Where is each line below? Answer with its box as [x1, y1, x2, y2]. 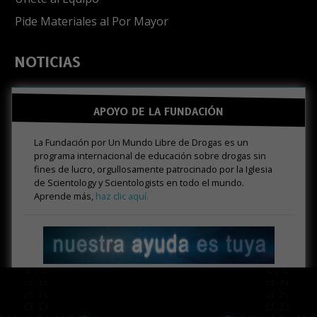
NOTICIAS [15, 53, 81, 71]
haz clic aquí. [96, 189, 149, 202]
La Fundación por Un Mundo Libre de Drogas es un [34, 135, 248, 149]
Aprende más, [34, 189, 96, 202]
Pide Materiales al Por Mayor [15, 13, 168, 29]
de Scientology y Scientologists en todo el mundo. [34, 175, 244, 189]
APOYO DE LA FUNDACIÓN [93, 105, 224, 119]
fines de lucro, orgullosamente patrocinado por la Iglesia [34, 162, 272, 175]
